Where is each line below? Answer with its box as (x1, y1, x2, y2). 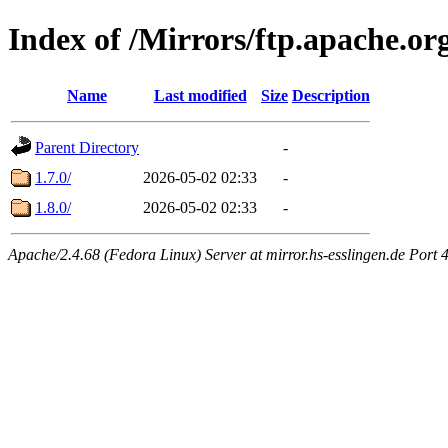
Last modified (153, 86, 247, 104)
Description (292, 86, 370, 104)
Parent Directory (35, 138, 139, 156)
